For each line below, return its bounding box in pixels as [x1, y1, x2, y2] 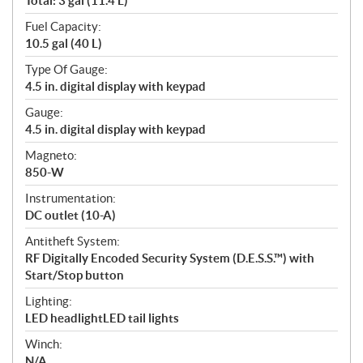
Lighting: [25, 294, 72, 309]
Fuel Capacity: [25, 19, 101, 34]
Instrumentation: [25, 191, 116, 206]
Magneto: [25, 148, 77, 163]
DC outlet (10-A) [25, 208, 116, 223]
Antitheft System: [25, 234, 120, 249]
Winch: [25, 337, 62, 352]
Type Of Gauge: [25, 62, 108, 77]
